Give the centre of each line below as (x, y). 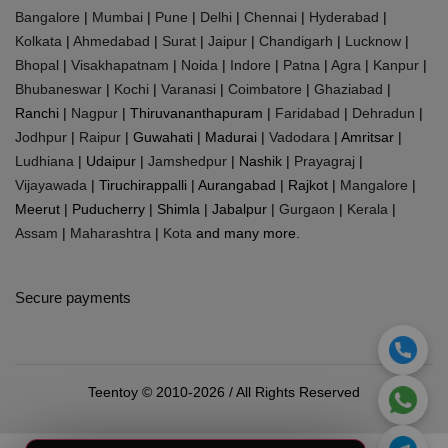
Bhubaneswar (58, 88)
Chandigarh (296, 40)
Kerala (367, 208)
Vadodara (299, 136)
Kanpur (396, 64)
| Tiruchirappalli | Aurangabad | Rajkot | (213, 184)
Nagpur (94, 112)
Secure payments (73, 297)
